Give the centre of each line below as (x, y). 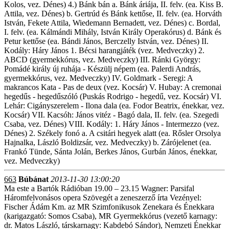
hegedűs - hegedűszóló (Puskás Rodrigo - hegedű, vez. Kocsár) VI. (113, 96)
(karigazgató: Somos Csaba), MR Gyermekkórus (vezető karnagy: (111, 216)
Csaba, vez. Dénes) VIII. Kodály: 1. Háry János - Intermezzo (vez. (112, 124)
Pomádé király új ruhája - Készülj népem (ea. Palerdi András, (102, 69)
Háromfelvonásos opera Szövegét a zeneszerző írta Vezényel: (103, 198)
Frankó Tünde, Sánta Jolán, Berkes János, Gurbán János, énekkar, (111, 152)
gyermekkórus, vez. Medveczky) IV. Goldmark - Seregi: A (98, 78)
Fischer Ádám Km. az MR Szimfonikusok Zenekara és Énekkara (109, 207)
